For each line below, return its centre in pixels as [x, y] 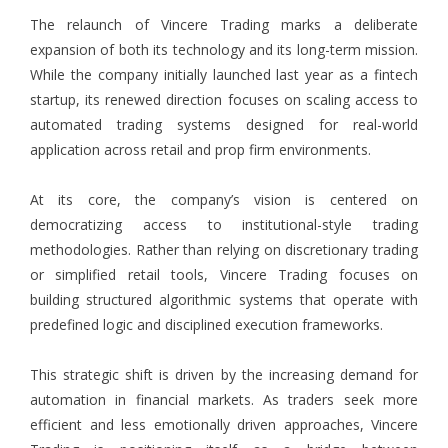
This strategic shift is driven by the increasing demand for [224, 375]
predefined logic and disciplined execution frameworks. [206, 325]
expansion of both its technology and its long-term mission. [224, 50]
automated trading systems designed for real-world [224, 125]
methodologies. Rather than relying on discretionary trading [224, 250]
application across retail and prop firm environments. [200, 150]
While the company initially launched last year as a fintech [224, 75]
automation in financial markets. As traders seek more [224, 400]
